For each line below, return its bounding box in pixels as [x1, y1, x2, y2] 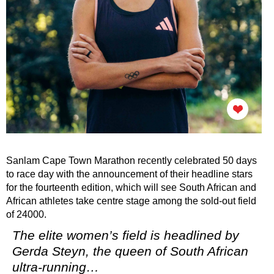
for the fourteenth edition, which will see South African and [6, 182, 256, 193]
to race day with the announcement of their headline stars [6, 169, 253, 180]
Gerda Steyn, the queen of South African [12, 244, 248, 259]
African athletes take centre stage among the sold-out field [6, 196, 256, 207]
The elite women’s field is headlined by [12, 228, 239, 243]
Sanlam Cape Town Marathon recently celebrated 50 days [6, 155, 257, 166]
